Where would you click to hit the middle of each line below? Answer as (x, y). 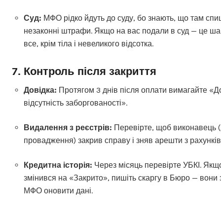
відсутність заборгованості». (75, 103)
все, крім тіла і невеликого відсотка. (89, 44)
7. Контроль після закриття (84, 72)
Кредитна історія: (58, 165)
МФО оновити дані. (58, 191)
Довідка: (40, 90)
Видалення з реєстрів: (68, 128)
